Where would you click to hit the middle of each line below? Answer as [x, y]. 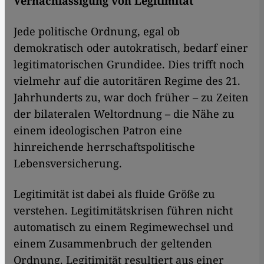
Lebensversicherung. [68, 164]
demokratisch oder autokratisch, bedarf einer [131, 48]
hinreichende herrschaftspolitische [104, 147]
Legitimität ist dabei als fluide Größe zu [114, 194]
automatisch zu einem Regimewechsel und [123, 227]
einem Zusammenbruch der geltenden [113, 244]
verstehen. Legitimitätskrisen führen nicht [123, 211]
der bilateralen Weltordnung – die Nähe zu [124, 114]
